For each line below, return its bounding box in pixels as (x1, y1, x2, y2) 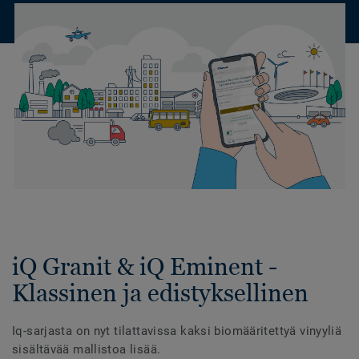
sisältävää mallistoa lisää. (12, 342, 161, 357)
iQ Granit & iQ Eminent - (12, 252, 277, 280)
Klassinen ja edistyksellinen (12, 279, 309, 307)
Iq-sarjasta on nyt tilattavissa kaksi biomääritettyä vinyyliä (12, 324, 342, 338)
